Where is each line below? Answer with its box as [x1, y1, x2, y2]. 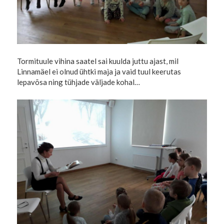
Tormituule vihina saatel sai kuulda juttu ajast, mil [17, 56, 179, 66]
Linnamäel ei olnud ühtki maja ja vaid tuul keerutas [17, 67, 181, 76]
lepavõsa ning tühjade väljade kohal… [17, 77, 140, 87]
